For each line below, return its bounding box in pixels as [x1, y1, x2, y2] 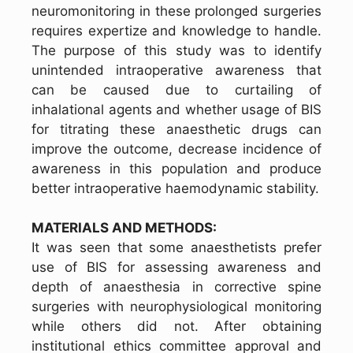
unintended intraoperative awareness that [32, 62, 321, 79]
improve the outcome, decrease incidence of [32, 141, 321, 158]
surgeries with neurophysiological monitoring [32, 299, 321, 315]
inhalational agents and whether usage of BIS [32, 102, 321, 118]
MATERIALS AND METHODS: [32, 220, 217, 236]
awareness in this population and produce [32, 161, 321, 177]
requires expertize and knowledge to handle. [32, 23, 321, 39]
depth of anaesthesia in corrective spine [32, 279, 321, 295]
